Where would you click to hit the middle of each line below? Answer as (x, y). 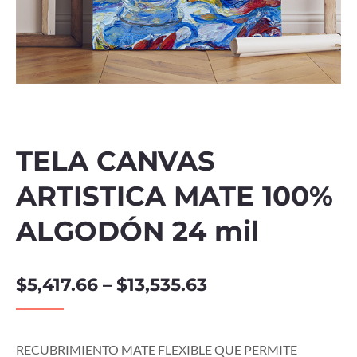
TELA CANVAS (116, 161)
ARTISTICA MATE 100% (175, 196)
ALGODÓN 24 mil (137, 231)
